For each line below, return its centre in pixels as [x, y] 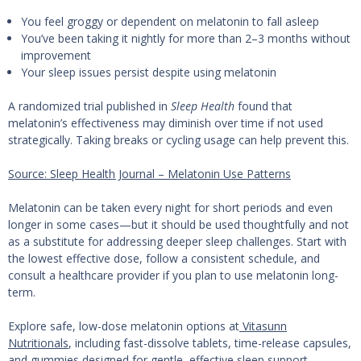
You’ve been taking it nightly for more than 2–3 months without [186, 39]
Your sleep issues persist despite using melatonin [149, 73]
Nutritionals [38, 343]
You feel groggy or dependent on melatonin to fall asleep [170, 22]
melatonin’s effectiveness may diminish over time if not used [166, 123]
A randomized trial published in [89, 106]
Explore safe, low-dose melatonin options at [124, 326]
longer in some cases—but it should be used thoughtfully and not [178, 225]
